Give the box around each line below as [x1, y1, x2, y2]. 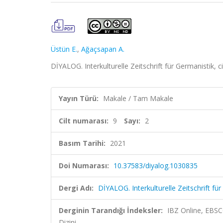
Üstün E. [51, 44, 77, 54]
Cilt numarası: [59, 116, 109, 125]
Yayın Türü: [59, 94, 99, 103]
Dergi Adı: [59, 183, 94, 193]
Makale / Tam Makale [103, 94, 173, 103]
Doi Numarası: [59, 161, 109, 170]
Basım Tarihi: [59, 138, 106, 148]
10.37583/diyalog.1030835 [113, 161, 198, 170]
